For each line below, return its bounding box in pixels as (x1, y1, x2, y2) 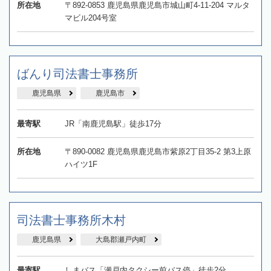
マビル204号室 (64, 13, 117, 22)
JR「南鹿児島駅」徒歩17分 (64, 119, 162, 128)
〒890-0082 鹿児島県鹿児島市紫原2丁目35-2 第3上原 (64, 146, 251, 156)
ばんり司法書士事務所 (17, 67, 138, 80)
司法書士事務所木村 (17, 213, 126, 227)
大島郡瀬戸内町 (96, 235, 146, 244)
